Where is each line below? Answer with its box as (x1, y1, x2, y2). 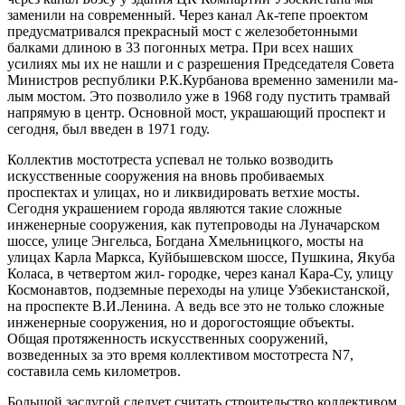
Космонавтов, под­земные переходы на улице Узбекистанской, (7, 281, 390, 297)
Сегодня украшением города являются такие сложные (7, 200, 342, 216)
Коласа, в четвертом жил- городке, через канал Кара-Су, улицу (7, 265, 393, 281)
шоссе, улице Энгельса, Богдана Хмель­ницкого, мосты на (7, 232, 363, 249)
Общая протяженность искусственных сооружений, (7, 330, 328, 346)
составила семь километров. (7, 363, 181, 379)
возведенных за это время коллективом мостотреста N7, (7, 346, 353, 363)
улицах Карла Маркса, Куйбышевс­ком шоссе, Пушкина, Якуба (7, 249, 395, 265)
